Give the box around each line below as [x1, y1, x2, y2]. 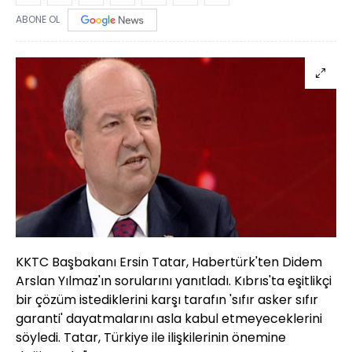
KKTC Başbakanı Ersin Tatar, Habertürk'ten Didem [16, 253, 322, 272]
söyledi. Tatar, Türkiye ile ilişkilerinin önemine [16, 328, 286, 347]
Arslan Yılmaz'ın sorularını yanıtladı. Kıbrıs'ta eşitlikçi [16, 272, 332, 291]
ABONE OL [16, 13, 60, 27]
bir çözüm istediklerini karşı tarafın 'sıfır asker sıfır [16, 291, 318, 310]
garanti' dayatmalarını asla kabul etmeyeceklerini [16, 310, 322, 328]
